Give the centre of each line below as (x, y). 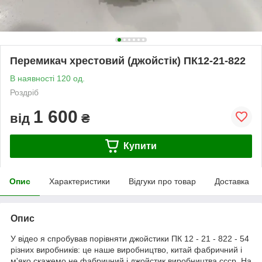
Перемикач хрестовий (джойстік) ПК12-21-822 (128, 61)
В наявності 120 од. (47, 78)
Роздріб (24, 92)
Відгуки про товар (162, 181)
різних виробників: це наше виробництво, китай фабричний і (126, 249)
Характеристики (80, 181)
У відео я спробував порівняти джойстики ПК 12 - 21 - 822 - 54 (130, 238)
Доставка (232, 181)
